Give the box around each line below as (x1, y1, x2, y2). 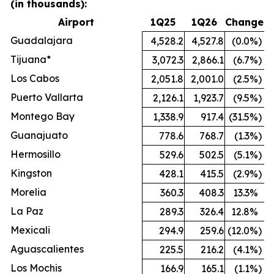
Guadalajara (10, 34, 73, 46)
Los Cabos (10, 72, 59, 84)
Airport (57, 15, 94, 28)
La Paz (10, 204, 43, 217)
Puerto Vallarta (10, 91, 83, 103)
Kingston (10, 166, 52, 179)
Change (225, 15, 264, 28)
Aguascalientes (10, 242, 84, 255)
